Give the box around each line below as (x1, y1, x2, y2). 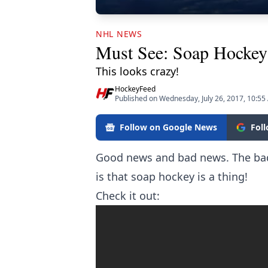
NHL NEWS (96, 28, 142, 39)
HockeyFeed (115, 83, 156, 94)
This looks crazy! (96, 63, 179, 78)
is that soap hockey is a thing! (96, 169, 248, 184)
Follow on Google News (120, 121, 217, 133)
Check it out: (96, 188, 160, 203)
